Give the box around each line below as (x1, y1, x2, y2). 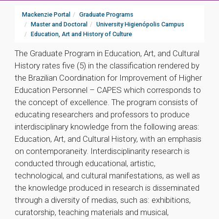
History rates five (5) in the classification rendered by (15, 61, 199, 70)
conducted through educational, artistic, (15, 158, 155, 168)
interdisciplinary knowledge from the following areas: (15, 122, 199, 131)
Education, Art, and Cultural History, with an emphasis (15, 134, 201, 144)
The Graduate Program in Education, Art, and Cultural (15, 48, 199, 58)
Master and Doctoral (31, 21, 88, 28)
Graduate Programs (79, 11, 133, 18)
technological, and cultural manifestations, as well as (15, 171, 200, 180)
